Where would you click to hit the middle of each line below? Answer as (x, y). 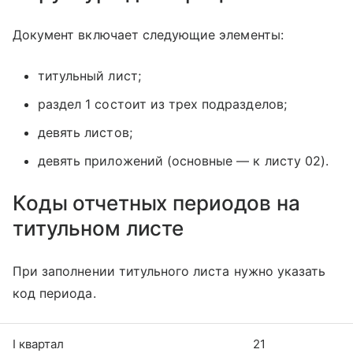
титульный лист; (89, 76)
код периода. (56, 294)
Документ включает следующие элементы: (148, 35)
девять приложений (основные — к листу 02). (184, 161)
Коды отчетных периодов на (156, 203)
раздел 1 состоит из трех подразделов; (162, 104)
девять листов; (85, 133)
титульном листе (98, 229)
